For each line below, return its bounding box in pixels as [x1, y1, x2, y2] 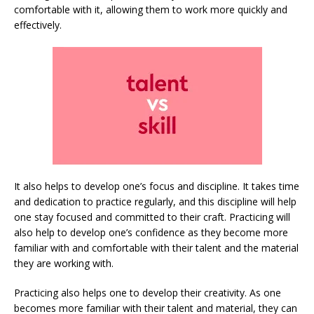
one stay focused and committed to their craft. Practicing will [14, 210, 290, 224]
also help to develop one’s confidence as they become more [14, 225, 288, 239]
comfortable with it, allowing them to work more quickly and [14, 2, 287, 16]
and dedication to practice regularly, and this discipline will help [14, 194, 296, 208]
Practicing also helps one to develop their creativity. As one [14, 285, 281, 299]
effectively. [14, 18, 62, 32]
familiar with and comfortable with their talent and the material [14, 240, 299, 254]
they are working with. [14, 256, 114, 270]
